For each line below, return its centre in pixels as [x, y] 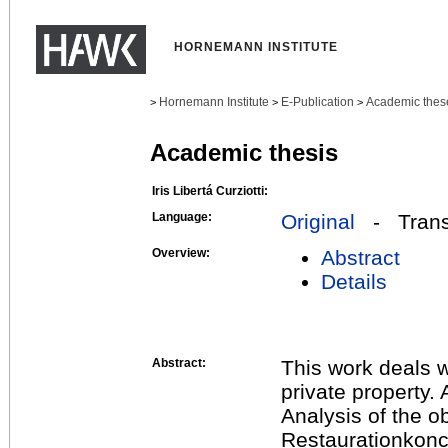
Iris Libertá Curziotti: [210, 190]
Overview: [181, 252]
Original [318, 221]
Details [354, 281]
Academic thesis [244, 153]
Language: [182, 216]
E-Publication [317, 102]
